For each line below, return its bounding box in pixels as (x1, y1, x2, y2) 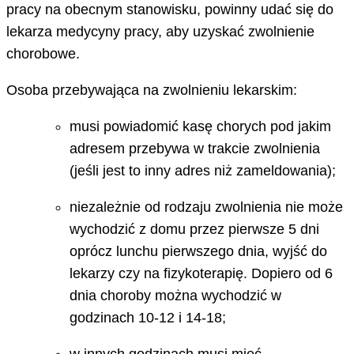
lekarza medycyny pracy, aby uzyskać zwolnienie (6, 23, 314, 40)
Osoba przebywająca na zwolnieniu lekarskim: (6, 81, 297, 98)
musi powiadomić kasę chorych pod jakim (70, 118, 331, 134)
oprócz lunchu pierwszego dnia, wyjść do (70, 243, 327, 259)
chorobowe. (6, 45, 80, 62)
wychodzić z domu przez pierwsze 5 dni (70, 220, 319, 237)
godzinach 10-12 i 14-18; (70, 309, 226, 326)
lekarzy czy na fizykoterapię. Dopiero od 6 (70, 265, 333, 281)
